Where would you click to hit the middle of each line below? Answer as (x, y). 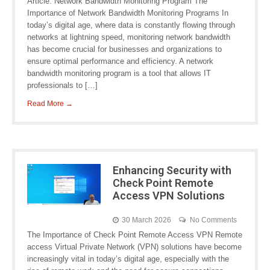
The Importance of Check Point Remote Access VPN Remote (135, 235)
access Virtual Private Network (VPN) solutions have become (134, 247)
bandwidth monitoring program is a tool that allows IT (119, 73)
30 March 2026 (146, 220)
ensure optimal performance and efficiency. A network (120, 61)
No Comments (213, 220)
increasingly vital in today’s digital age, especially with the (128, 259)
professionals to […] (62, 85)
